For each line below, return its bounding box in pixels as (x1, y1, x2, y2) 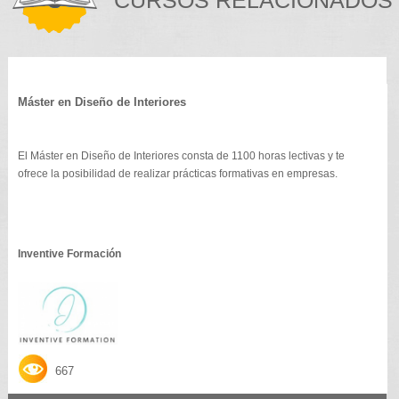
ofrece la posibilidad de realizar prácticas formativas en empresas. (17, 167, 338, 180)
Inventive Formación (17, 247, 121, 260)
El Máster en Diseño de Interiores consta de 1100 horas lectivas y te (17, 149, 345, 162)
